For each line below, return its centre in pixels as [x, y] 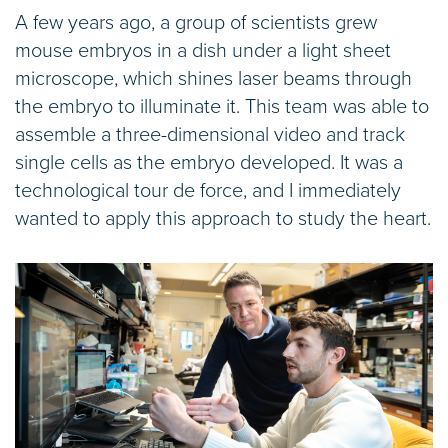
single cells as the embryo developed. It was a [209, 163]
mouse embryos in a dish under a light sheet [203, 51]
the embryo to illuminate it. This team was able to [222, 107]
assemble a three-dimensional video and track [210, 135]
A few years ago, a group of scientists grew [196, 23]
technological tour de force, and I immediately [208, 191]
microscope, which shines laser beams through [213, 79]
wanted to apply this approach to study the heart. [223, 219]
